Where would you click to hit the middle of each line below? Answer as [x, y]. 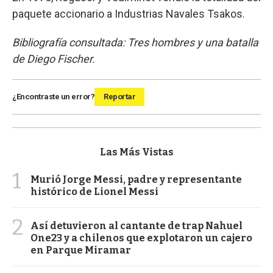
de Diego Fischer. [54, 59]
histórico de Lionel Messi [94, 192]
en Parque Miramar [81, 250]
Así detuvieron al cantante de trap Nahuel [136, 226]
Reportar [119, 97]
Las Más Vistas [136, 152]
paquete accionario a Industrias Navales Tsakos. [129, 14]
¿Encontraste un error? [53, 97]
